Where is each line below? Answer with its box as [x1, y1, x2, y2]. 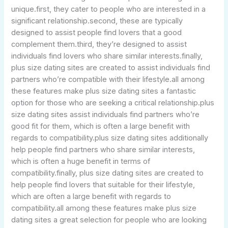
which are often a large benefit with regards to [11, 191, 172, 201]
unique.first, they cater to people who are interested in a [11, 4, 206, 14]
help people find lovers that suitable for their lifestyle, [11, 180, 195, 189]
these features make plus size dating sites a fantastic [11, 86, 196, 96]
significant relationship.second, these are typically [11, 16, 183, 25]
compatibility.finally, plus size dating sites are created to [11, 168, 204, 178]
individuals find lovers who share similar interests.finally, [11, 51, 203, 61]
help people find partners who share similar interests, [11, 145, 195, 154]
